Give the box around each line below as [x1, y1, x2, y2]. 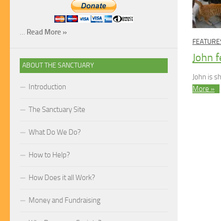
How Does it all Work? [29, 173, 95, 183]
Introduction [29, 82, 66, 92]
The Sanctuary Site [29, 105, 85, 114]
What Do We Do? [29, 128, 81, 137]
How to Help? [29, 150, 70, 160]
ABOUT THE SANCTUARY [22, 61, 94, 70]
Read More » [27, 28, 67, 37]
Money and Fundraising [29, 196, 101, 205]
